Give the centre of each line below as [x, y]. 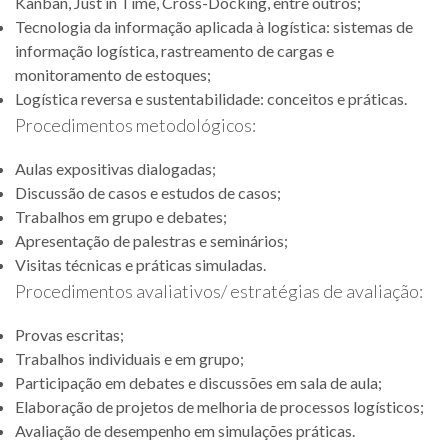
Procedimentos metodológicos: [135, 125]
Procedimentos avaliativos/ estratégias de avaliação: [219, 291]
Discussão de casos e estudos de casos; [148, 192]
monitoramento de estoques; [113, 74]
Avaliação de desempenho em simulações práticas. [185, 430]
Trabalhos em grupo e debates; [121, 216]
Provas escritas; [69, 334]
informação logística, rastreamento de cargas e [174, 50]
